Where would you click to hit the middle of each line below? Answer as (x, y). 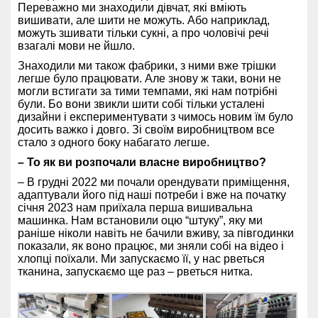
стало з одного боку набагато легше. (114, 142)
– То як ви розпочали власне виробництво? (142, 162)
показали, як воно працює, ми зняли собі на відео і (151, 246)
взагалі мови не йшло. (76, 45)
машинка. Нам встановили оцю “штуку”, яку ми (140, 220)
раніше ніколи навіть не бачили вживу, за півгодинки (156, 233)
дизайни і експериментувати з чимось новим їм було (155, 116)
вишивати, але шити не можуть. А (106, 20)
